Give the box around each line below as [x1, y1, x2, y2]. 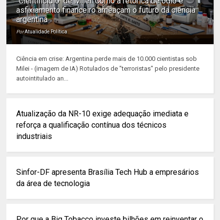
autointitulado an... [16, 75, 69, 82]
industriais [16, 132, 53, 141]
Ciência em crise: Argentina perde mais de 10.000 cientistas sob [16, 55, 197, 62]
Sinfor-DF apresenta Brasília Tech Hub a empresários [16, 167, 199, 177]
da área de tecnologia [16, 179, 90, 188]
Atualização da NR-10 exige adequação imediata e [16, 109, 189, 118]
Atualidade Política [25, 29, 68, 34]
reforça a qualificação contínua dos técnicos [16, 120, 167, 130]
